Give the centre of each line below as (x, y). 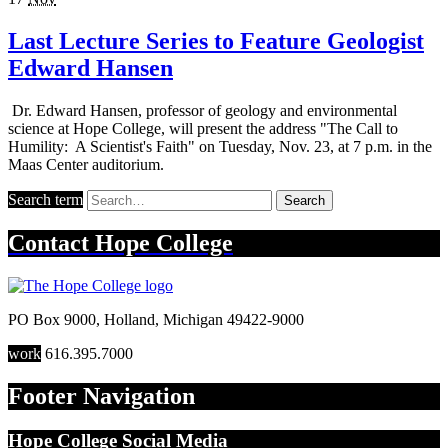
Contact (51, 243)
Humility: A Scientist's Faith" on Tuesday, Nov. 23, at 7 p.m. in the (220, 146)
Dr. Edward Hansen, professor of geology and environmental (202, 110)
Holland (129, 320)
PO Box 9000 (52, 320)
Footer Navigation (101, 396)
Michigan (193, 320)
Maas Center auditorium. (86, 164)
